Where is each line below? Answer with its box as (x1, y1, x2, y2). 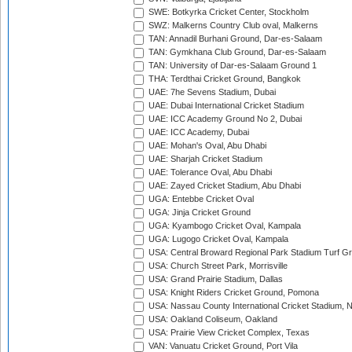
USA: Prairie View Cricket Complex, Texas (146, 328, 310, 338)
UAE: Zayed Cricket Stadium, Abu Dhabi (146, 181, 301, 191)
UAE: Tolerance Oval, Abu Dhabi (146, 167, 272, 178)
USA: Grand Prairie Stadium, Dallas (146, 274, 283, 284)
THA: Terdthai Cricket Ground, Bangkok (146, 74, 301, 84)
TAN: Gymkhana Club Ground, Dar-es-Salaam (146, 47, 326, 57)
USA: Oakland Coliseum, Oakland (146, 314, 277, 324)
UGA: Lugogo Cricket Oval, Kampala (146, 234, 288, 244)
